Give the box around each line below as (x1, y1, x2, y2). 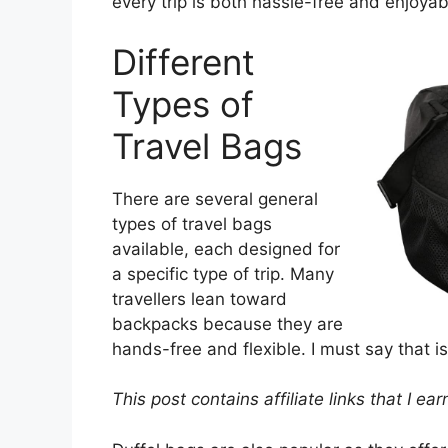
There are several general (112, 188, 318, 209)
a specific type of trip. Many (112, 263, 334, 284)
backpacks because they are (112, 313, 343, 334)
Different (112, 40, 255, 83)
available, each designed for (112, 238, 340, 259)
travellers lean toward (112, 288, 287, 309)
